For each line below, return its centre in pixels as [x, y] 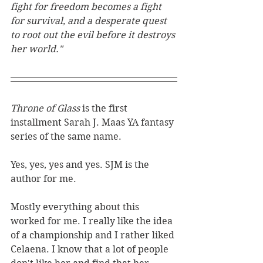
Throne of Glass [46, 108]
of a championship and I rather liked [94, 235]
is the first [106, 108]
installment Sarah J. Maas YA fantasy [93, 122]
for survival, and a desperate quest [90, 21]
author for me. [45, 178]
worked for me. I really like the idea [93, 221]
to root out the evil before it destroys [94, 35]
